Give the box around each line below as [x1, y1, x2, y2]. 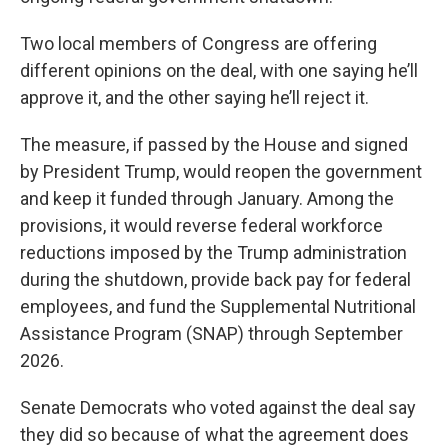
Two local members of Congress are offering [20, 33, 377, 55]
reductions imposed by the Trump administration [20, 242, 407, 264]
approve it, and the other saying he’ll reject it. [20, 87, 369, 109]
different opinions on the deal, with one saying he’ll [20, 60, 418, 82]
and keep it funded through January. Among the [20, 188, 394, 210]
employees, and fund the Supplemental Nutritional [20, 296, 416, 318]
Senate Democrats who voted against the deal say [20, 397, 416, 419]
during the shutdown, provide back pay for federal [20, 269, 411, 291]
